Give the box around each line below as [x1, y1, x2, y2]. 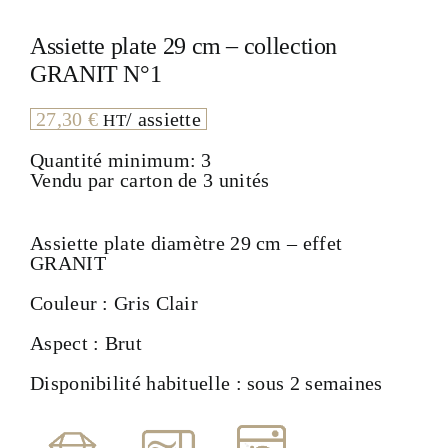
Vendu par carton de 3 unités [30, 169, 270, 192]
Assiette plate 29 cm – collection [30, 33, 338, 60]
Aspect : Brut [30, 332, 142, 355]
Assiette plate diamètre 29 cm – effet [30, 232, 343, 255]
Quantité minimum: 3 [30, 149, 212, 172]
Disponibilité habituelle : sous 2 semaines [30, 372, 383, 395]
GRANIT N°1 [30, 61, 162, 88]
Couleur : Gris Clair [30, 292, 198, 315]
